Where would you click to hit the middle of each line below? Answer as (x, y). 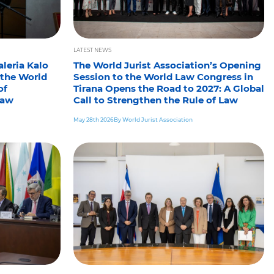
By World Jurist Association (153, 119)
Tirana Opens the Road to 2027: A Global (168, 88)
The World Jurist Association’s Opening (167, 65)
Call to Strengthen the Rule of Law (155, 100)
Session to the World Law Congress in (163, 76)
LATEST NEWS (92, 50)
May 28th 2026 (93, 119)
